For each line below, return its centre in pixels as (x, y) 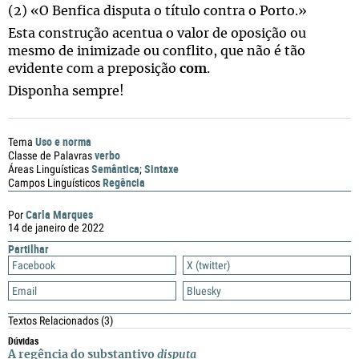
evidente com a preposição (94, 69)
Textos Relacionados (54, 321)
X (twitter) (208, 265)
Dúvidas (23, 341)
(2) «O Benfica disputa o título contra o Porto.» (157, 11)
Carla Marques (59, 214)
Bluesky (204, 291)
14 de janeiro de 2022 (56, 228)
